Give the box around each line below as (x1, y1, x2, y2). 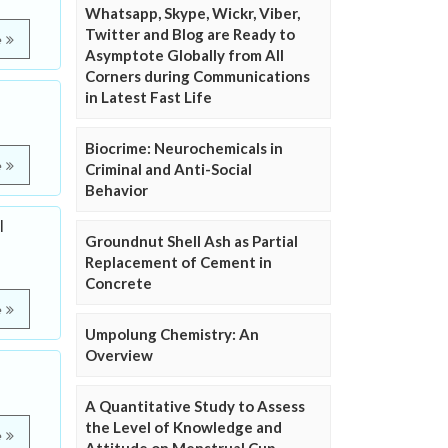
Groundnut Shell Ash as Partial (85, 232, 298, 251)
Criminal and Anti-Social (85, 160, 252, 179)
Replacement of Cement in (85, 253, 272, 272)
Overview (85, 346, 153, 365)
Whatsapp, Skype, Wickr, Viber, (85, 4, 300, 23)
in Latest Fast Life (85, 88, 212, 107)
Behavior (85, 181, 148, 200)
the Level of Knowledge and (85, 418, 282, 437)
